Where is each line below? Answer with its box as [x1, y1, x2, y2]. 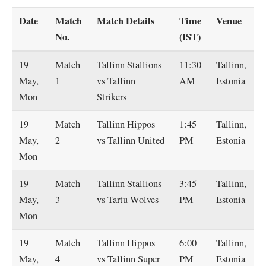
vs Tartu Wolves [97, 192, 159, 206]
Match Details [97, 13, 155, 28]
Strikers [97, 90, 127, 103]
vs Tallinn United [97, 133, 165, 147]
